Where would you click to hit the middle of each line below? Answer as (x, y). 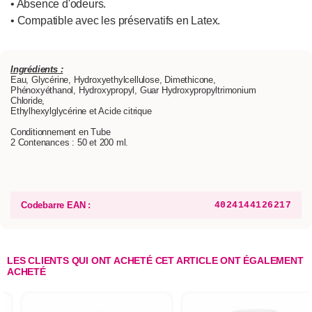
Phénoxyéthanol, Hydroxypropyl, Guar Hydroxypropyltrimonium (133, 91)
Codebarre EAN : (56, 205)
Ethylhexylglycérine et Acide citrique (81, 111)
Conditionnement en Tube (61, 132)
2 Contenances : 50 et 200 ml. (70, 143)
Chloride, (28, 101)
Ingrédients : (37, 70)
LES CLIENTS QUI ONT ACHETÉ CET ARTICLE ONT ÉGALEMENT (155, 261)
